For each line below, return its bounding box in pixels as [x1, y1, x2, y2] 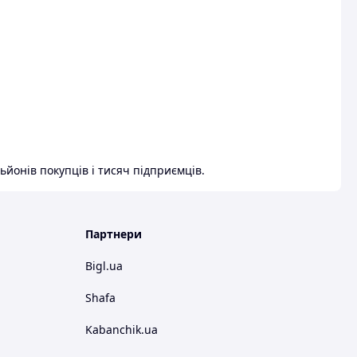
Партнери [85, 226, 142, 242]
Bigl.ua [85, 258, 123, 274]
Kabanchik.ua [85, 322, 158, 338]
